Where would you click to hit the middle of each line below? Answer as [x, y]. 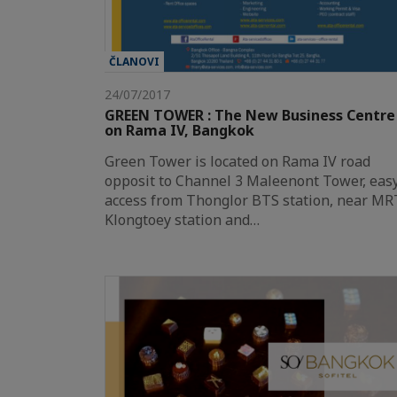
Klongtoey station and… [182, 220]
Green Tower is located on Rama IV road [237, 162]
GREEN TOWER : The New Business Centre [250, 116]
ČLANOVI [134, 62]
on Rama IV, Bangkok [179, 131]
